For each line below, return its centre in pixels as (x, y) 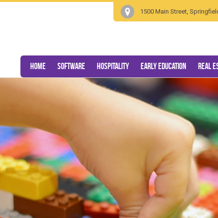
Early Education (163, 66)
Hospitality (113, 66)
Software (71, 66)
